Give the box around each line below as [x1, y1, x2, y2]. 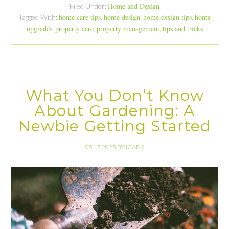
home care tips [59, 12, 101, 22]
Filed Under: [70, 2, 108, 11]
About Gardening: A [34, 101, 195, 121]
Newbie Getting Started [18, 117, 211, 136]
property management [96, 24, 159, 34]
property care [55, 24, 94, 34]
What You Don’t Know [25, 86, 204, 105]
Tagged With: [18, 13, 59, 22]
